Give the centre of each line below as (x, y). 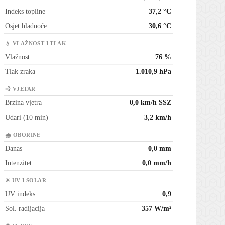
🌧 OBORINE (23, 135)
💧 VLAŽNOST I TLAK (36, 44)
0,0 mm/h (157, 163)
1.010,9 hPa (153, 72)
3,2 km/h (158, 118)
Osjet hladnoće (26, 26)
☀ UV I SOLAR (26, 181)
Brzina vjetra (23, 103)
